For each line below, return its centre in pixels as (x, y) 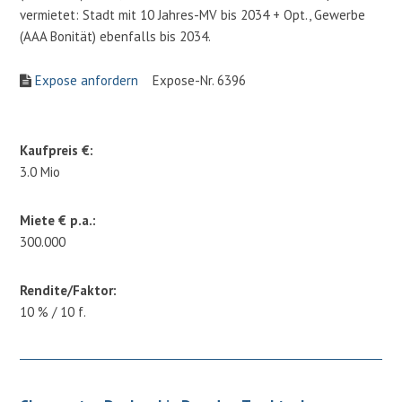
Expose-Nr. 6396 (192, 80)
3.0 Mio (40, 171)
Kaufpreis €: (57, 150)
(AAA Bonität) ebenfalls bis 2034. (116, 36)
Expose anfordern (87, 80)
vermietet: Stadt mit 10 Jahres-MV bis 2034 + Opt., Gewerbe (193, 14)
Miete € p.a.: (58, 220)
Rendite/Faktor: (69, 290)
